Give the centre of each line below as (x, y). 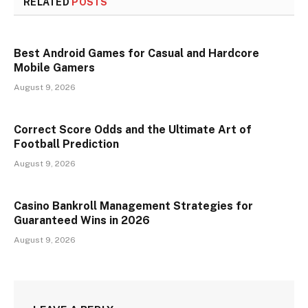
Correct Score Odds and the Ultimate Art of (133, 130)
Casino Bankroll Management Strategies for (133, 206)
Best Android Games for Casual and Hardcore (136, 54)
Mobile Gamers (54, 68)
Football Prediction (66, 144)
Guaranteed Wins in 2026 (82, 221)
